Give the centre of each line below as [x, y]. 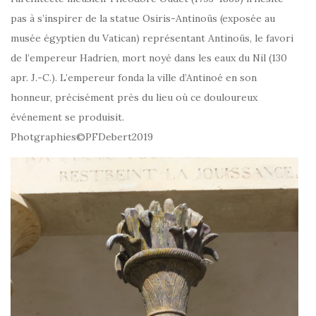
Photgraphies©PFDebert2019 [82, 137]
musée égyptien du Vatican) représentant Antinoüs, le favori [152, 38]
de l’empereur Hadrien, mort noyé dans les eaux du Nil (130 [149, 58]
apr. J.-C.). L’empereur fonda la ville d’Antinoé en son [134, 78]
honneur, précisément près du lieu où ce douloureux [134, 98]
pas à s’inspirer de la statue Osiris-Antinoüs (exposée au [143, 19]
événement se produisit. [67, 117]
